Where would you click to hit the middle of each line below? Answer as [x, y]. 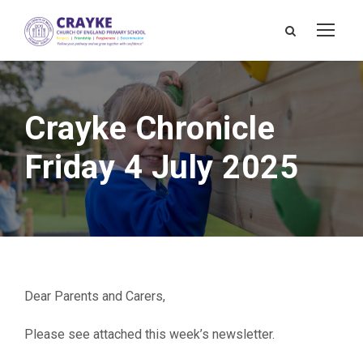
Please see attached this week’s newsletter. [149, 334]
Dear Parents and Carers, [95, 296]
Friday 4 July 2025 [161, 167]
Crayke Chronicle [149, 128]
